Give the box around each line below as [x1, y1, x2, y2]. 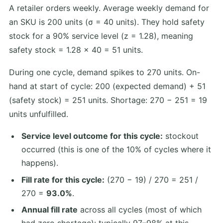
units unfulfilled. [9, 109, 68, 119]
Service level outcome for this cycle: [21, 130, 163, 141]
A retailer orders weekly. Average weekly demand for [9, 3, 209, 13]
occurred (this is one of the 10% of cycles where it [21, 144, 211, 154]
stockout [162, 130, 199, 141]
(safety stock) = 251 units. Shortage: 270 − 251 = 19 [9, 95, 207, 106]
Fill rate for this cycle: [21, 174, 105, 185]
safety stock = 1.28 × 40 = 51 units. [9, 45, 143, 55]
